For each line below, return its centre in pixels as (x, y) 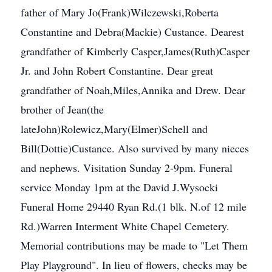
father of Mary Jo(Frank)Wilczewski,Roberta (120, 12)
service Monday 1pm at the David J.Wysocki (119, 187)
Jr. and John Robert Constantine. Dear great (117, 70)
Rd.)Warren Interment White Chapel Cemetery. (125, 226)
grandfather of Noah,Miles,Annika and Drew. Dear (133, 90)
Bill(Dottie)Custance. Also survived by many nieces (135, 148)
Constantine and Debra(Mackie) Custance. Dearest (132, 32)
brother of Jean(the (62, 109)
